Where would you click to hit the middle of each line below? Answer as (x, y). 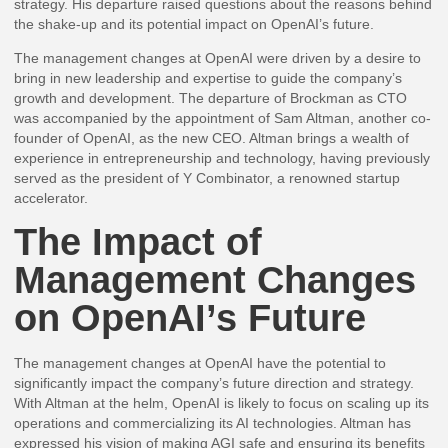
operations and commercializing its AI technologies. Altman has (213, 422)
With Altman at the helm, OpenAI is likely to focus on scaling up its (222, 402)
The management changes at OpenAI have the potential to (200, 362)
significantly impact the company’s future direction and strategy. (214, 382)
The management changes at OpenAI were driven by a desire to (218, 58)
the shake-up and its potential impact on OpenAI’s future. (194, 23)
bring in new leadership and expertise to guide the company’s (208, 78)
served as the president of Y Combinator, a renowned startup (207, 178)
